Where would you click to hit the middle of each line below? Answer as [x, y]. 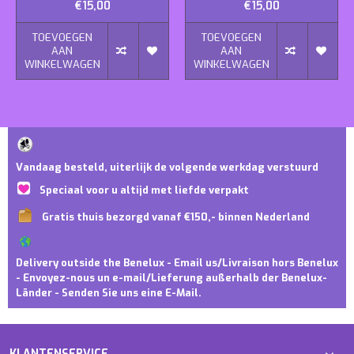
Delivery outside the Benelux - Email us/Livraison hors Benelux [177, 263]
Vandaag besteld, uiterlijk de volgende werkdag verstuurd [167, 168]
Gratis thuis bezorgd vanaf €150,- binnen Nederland [176, 217]
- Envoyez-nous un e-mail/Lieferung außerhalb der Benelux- [171, 278]
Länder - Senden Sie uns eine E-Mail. [109, 293]
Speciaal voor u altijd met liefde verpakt [144, 190]
